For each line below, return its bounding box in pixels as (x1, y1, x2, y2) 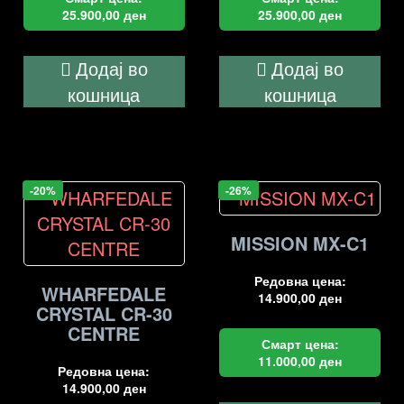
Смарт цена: (261, 335, 339, 353)
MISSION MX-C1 (231, 230, 370, 257)
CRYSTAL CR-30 (35, 300, 172, 327)
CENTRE (68, 320, 141, 347)
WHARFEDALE (41, 280, 167, 308)
